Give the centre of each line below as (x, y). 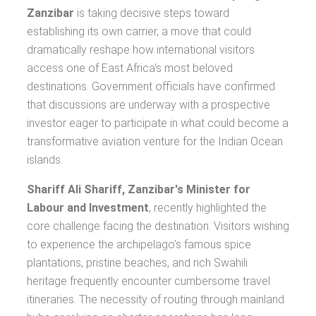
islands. (45, 160)
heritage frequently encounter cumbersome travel (148, 281)
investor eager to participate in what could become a (158, 123)
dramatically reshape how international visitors (141, 50)
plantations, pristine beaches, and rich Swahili (137, 263)
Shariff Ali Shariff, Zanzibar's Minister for (139, 189)
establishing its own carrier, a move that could (139, 31)
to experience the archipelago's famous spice (139, 244)
